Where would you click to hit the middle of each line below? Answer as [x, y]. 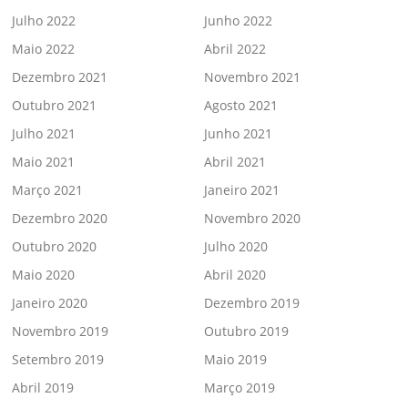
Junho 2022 [238, 20]
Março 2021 [48, 189]
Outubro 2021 [55, 105]
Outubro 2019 [246, 331]
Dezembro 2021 [60, 76]
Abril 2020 [235, 274]
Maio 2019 [235, 359]
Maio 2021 [44, 161]
